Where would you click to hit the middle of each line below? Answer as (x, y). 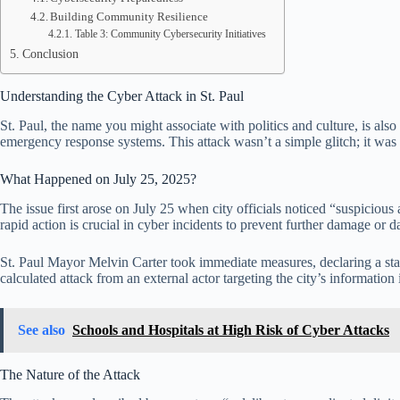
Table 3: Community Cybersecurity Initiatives (170, 34)
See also (42, 329)
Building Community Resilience (129, 17)
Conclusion (50, 54)
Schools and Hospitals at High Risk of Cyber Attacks (231, 329)
